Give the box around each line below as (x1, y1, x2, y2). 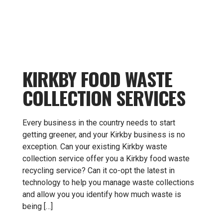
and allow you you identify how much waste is (22, 190, 181, 199)
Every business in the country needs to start (22, 118, 175, 127)
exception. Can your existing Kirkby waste (22, 142, 167, 151)
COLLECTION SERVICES (22, 84, 185, 111)
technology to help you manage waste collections (22, 178, 194, 187)
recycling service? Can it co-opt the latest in (22, 166, 175, 175)
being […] (22, 202, 53, 211)
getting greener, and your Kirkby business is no (22, 130, 185, 139)
